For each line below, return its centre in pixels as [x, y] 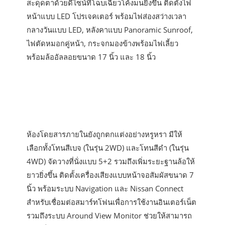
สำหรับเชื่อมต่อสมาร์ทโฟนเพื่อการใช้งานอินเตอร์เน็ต [112, 202]
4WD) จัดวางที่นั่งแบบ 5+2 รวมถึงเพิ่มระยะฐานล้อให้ [111, 161]
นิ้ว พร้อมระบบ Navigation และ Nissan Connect [105, 188]
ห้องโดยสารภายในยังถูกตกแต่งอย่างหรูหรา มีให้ [105, 134]
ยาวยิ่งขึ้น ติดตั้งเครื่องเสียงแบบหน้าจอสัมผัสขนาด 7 [110, 175]
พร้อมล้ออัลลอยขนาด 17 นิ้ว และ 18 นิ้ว [91, 57]
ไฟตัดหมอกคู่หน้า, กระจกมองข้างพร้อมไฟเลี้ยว [103, 43]
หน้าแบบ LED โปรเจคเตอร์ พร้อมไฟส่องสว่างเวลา [107, 16]
